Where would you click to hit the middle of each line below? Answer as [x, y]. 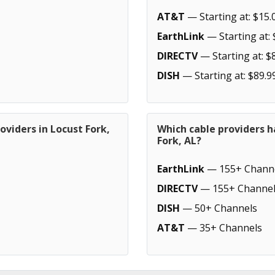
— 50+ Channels [219, 208]
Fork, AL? [179, 141]
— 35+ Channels [223, 228]
